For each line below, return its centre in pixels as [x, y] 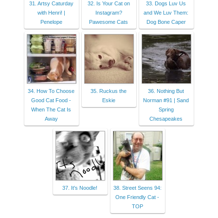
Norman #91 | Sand [166, 100]
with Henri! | [51, 12]
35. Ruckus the [109, 91]
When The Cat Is [51, 109]
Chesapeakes [166, 118]
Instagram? [109, 12]
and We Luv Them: [166, 12]
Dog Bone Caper [166, 22]
